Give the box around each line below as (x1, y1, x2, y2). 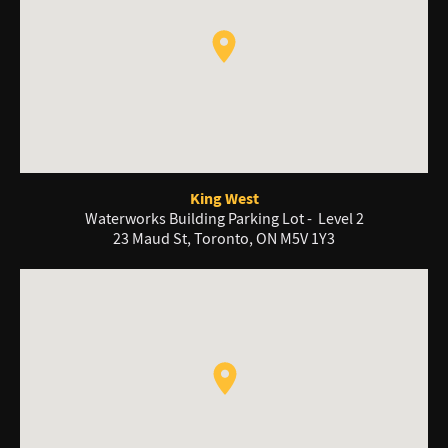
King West (189, 188, 259, 210)
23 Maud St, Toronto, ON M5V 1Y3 (113, 229, 335, 250)
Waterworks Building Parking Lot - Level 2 (84, 209, 364, 230)
